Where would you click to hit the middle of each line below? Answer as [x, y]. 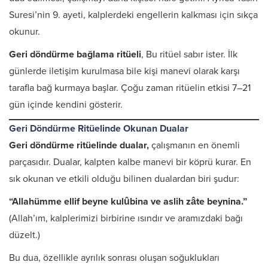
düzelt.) [25, 235]
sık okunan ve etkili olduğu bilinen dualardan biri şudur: [124, 179]
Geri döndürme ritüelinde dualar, [80, 145]
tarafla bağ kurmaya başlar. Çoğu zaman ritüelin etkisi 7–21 [130, 88]
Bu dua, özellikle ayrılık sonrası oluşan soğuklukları [114, 258]
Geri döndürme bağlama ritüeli [75, 54]
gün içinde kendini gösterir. [66, 105]
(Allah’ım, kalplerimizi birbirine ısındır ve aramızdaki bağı [126, 218]
